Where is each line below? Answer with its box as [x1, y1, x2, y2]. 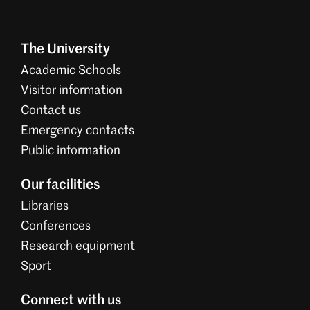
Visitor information [21, 84, 122, 97]
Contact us [21, 104, 81, 117]
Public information [21, 145, 120, 157]
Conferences [21, 220, 91, 232]
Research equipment [21, 240, 135, 253]
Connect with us [21, 294, 122, 308]
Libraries [21, 200, 69, 212]
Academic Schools [21, 64, 121, 77]
